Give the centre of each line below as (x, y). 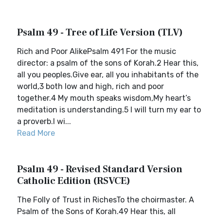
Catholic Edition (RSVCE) (74, 181)
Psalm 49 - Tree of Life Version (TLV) (100, 33)
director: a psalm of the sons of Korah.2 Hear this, (108, 63)
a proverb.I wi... (44, 121)
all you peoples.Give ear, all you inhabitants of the (108, 75)
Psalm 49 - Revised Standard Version (100, 169)
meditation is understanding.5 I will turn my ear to (109, 110)
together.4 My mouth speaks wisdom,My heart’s (104, 98)
